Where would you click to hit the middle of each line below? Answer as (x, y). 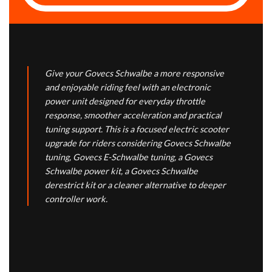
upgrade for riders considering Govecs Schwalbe (138, 143)
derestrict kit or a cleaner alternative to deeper (135, 185)
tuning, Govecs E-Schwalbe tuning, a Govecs (129, 157)
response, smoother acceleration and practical (133, 115)
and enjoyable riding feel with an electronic (128, 87)
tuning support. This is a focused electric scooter (137, 129)
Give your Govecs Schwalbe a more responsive (134, 73)
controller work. (76, 199)
